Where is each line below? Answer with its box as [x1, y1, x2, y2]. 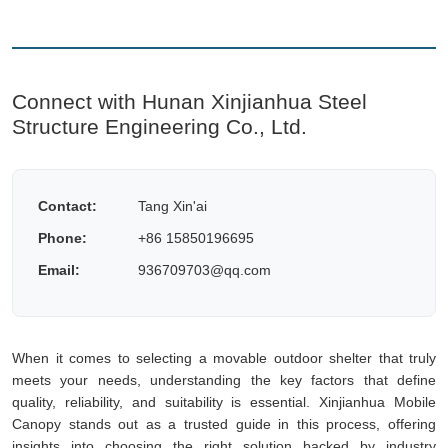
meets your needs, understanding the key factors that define [12, 371, 436, 388]
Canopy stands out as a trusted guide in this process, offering [12, 415, 436, 432]
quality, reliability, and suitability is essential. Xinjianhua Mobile [12, 393, 436, 410]
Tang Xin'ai [138, 197, 207, 214]
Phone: [38, 229, 87, 246]
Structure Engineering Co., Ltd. [12, 114, 307, 138]
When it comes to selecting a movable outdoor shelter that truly [12, 349, 436, 366]
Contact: [38, 197, 97, 214]
